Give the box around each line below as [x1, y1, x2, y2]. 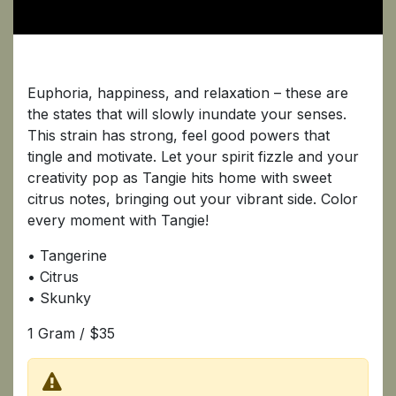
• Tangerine [27, 246, 107, 264]
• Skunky [27, 288, 91, 307]
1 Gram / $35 [27, 324, 115, 342]
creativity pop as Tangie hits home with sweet [27, 168, 331, 187]
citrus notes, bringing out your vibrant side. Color [27, 189, 358, 208]
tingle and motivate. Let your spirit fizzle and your [27, 147, 359, 165]
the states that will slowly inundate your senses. [27, 104, 346, 123]
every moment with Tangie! [27, 210, 209, 229]
